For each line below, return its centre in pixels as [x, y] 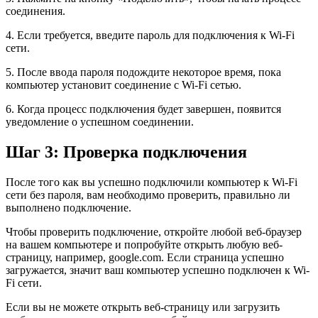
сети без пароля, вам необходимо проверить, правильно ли [148, 194]
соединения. [35, 11]
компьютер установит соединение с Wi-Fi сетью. [124, 85]
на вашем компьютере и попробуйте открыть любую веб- [144, 244]
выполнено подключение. [68, 207]
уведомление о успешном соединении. [100, 122]
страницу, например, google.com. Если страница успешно [145, 257]
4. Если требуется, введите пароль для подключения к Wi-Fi [150, 35]
